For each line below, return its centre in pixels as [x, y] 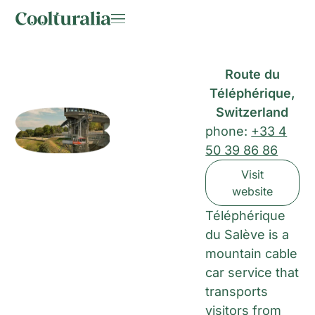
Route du [252, 75]
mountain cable [252, 254]
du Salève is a [247, 235]
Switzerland [252, 112]
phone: [229, 131]
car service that [252, 273]
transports [237, 292]
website [252, 192]
